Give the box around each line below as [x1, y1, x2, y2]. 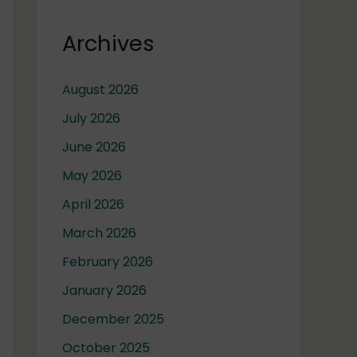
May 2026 [62, 167, 122, 186]
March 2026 [62, 224, 136, 243]
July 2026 [62, 109, 120, 128]
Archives [62, 28, 155, 60]
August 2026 [62, 80, 139, 100]
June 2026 [62, 138, 126, 157]
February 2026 [62, 253, 153, 272]
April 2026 [62, 195, 124, 214]
